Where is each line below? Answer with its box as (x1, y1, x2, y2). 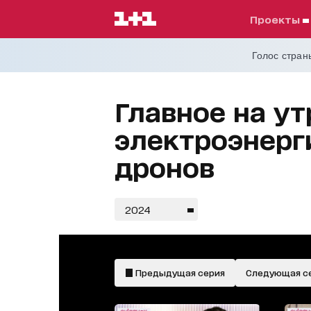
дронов (114, 151, 215, 181)
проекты (258, 13, 303, 25)
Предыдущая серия (133, 267, 225, 278)
